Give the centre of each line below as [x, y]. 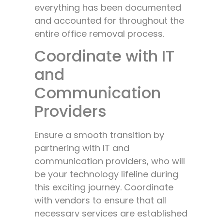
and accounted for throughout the [109, 20]
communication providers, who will [110, 161]
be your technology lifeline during [106, 174]
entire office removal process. [99, 33]
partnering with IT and [82, 148]
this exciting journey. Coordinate [104, 187]
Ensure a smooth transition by [99, 135]
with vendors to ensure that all [100, 201]
